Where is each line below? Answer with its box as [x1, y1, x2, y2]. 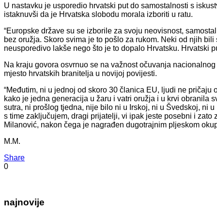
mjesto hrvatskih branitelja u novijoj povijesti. [4, 69, 157, 77]
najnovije [4, 197, 45, 208]
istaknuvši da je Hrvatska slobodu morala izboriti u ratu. [4, 10, 193, 18]
